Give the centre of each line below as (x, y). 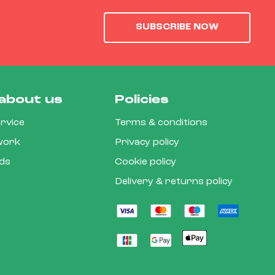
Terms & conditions (161, 122)
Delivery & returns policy (174, 181)
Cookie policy (146, 162)
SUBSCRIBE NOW (177, 27)
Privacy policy (147, 142)
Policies (142, 100)
